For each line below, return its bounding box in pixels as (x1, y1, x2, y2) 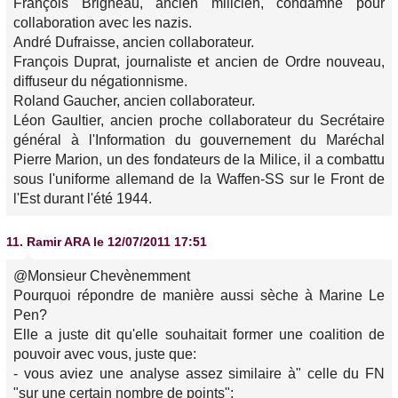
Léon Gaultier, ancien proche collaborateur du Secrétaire (13, 113, 385, 128)
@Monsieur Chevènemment (13, 268, 190, 283)
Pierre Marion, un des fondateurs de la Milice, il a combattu (13, 152, 385, 167)
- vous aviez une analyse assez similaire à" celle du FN (13, 366, 385, 381)
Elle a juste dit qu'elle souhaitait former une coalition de (13, 327, 385, 342)
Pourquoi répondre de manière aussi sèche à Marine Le (13, 288, 385, 303)
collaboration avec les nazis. (13, 15, 192, 30)
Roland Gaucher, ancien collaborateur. (13, 93, 255, 108)
